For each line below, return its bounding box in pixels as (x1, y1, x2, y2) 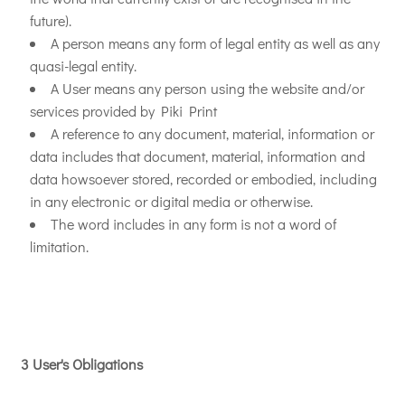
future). (30, 11, 71, 30)
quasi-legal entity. (30, 56, 137, 75)
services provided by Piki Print (30, 101, 217, 120)
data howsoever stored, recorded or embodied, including (30, 169, 377, 188)
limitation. (30, 237, 89, 256)
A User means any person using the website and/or (51, 79, 364, 98)
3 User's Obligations (21, 354, 143, 373)
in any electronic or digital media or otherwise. (30, 192, 313, 211)
